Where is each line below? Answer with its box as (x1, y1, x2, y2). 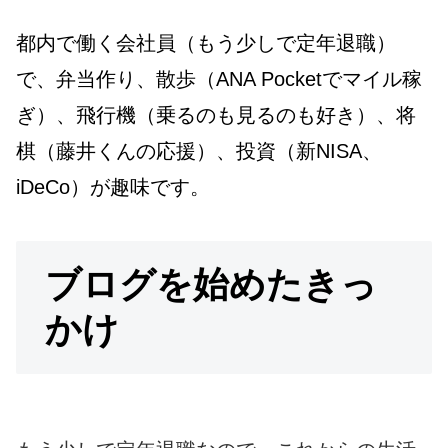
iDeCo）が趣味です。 (16, 175, 210, 198)
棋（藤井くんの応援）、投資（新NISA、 (16, 139, 382, 162)
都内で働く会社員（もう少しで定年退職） (16, 31, 396, 54)
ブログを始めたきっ (44, 264, 377, 306)
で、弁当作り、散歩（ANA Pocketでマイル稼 (16, 67, 422, 90)
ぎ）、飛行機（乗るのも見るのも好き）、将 (16, 103, 416, 126)
